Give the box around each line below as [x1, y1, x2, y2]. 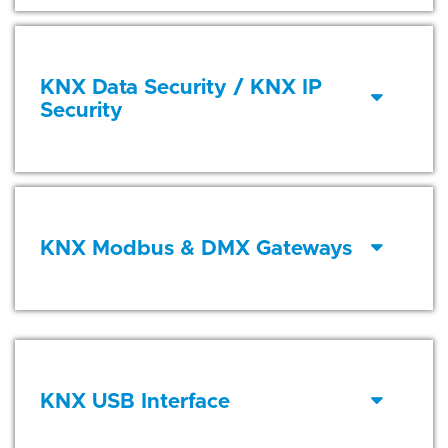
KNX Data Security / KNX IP [40, 77, 322, 99]
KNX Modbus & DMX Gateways [40, 238, 352, 260]
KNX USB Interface [40, 391, 230, 413]
